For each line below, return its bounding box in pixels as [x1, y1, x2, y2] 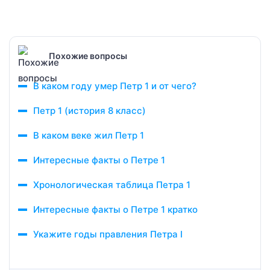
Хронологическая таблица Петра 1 [33, 179, 190, 190]
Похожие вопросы [49, 50, 127, 61]
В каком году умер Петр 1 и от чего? [33, 80, 196, 92]
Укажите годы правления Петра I [33, 228, 183, 240]
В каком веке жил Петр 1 [33, 130, 144, 141]
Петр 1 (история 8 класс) [33, 105, 146, 116]
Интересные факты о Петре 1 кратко [33, 204, 198, 215]
